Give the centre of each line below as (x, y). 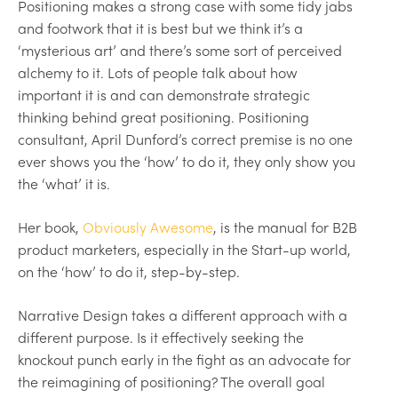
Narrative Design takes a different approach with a (183, 314)
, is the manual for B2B (285, 227)
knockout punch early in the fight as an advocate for (184, 359)
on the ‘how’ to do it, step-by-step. (129, 271)
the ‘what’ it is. (64, 183)
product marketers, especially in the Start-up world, (184, 249)
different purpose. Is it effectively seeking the (161, 337)
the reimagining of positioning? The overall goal (171, 381)
